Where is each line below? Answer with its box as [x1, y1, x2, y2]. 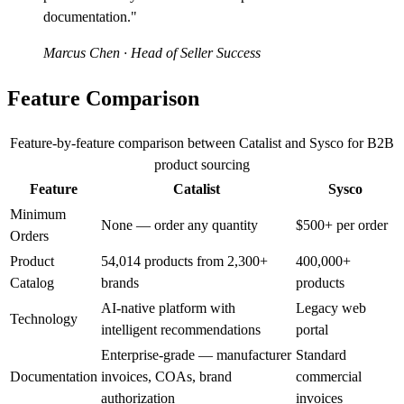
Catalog [10, 275, 54, 290]
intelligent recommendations [101, 322, 261, 337]
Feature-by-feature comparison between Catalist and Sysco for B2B [10, 135, 394, 151]
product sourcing [154, 157, 250, 172]
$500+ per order [296, 217, 388, 233]
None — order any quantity [101, 217, 258, 233]
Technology [10, 311, 78, 326]
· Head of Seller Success [120, 45, 261, 61]
